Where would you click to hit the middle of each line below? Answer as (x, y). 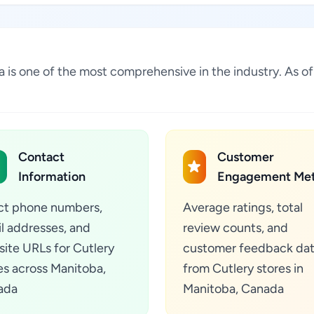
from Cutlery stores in (243, 268)
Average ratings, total (243, 207)
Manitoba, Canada (233, 289)
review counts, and (235, 228)
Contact (42, 157)
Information (52, 177)
